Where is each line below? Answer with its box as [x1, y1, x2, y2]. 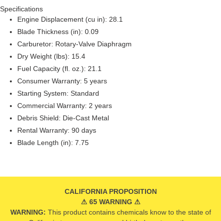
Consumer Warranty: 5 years [17, 77, 107, 85]
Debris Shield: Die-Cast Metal [17, 114, 109, 122]
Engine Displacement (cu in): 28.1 [17, 15, 123, 24]
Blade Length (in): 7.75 [17, 139, 89, 147]
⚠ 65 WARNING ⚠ [80, 197, 141, 206]
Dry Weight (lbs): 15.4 [17, 52, 85, 61]
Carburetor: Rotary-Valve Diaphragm [17, 40, 132, 48]
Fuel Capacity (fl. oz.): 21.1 [17, 65, 102, 73]
